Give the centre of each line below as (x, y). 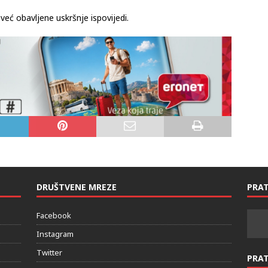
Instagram (55, 234)
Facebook (54, 215)
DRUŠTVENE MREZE (76, 187)
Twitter (49, 252)
